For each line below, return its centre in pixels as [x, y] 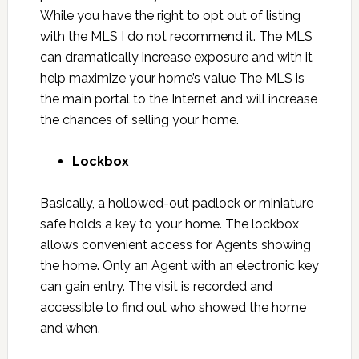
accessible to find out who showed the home [173, 308]
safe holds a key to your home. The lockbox [169, 224]
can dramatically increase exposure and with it [176, 58]
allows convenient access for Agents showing [175, 245]
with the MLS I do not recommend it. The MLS [176, 37]
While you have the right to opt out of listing [170, 16]
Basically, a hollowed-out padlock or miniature [176, 204]
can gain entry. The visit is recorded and [156, 287]
